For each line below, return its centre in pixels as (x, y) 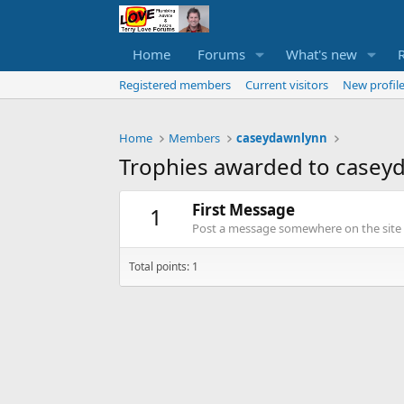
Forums (221, 55)
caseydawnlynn (282, 138)
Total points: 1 (164, 267)
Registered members (175, 85)
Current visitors (287, 85)
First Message (243, 210)
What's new (321, 55)
